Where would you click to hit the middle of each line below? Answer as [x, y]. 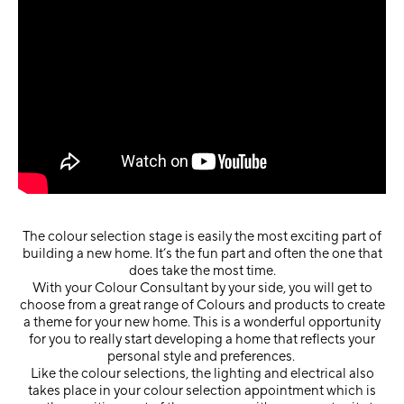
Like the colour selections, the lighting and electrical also [202, 373]
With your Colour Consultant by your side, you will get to [202, 288]
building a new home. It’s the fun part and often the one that [202, 253]
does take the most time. [202, 271]
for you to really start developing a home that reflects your [202, 339]
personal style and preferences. [202, 356]
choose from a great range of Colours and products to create [202, 305]
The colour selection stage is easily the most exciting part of [202, 236]
